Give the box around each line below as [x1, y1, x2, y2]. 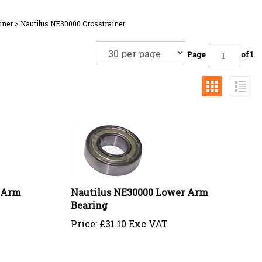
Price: [70, 213, 97, 225]
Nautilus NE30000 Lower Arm [70, 181, 208, 194]
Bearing [70, 194, 108, 206]
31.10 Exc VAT [105, 213, 168, 225]
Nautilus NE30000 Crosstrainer [20, 19, 125, 28]
